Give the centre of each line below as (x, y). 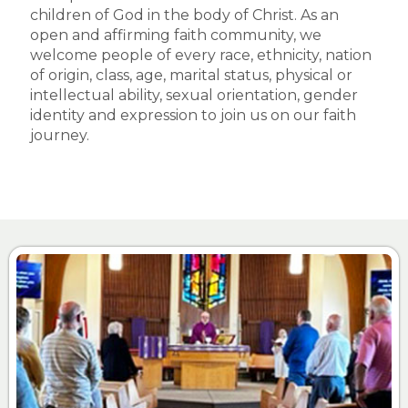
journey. (60, 136)
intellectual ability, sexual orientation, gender (194, 96)
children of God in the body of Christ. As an (184, 15)
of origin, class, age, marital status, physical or (191, 76)
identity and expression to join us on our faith (193, 116)
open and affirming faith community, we (176, 36)
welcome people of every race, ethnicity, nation (201, 56)
